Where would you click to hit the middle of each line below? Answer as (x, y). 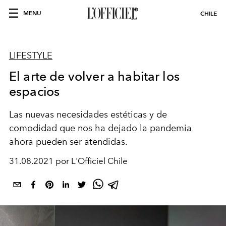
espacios (35, 91)
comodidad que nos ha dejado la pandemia (100, 128)
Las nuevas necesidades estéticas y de (88, 115)
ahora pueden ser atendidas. (69, 142)
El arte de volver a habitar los (94, 76)
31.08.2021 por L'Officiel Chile (68, 161)
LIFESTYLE (31, 55)
